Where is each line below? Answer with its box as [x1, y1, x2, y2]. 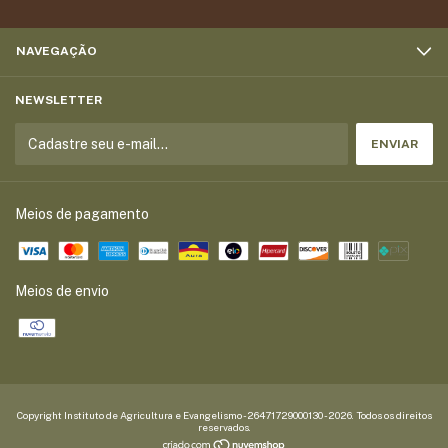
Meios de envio [15, 282, 109, 299]
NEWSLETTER [15, 92, 102, 107]
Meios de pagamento [15, 205, 149, 222]
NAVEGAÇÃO [16, 43, 97, 58]
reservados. [197, 420, 251, 433]
